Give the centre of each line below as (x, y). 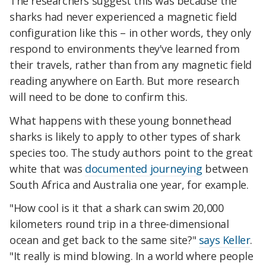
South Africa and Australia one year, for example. (129, 184)
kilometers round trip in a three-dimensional (119, 224)
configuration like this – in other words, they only (130, 32)
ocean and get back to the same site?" (104, 240)
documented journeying (144, 168)
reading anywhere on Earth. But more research (124, 80)
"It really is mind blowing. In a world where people (132, 256)
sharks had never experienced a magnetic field (123, 16)
